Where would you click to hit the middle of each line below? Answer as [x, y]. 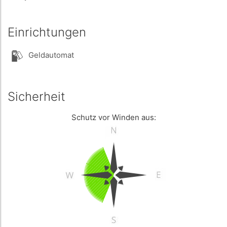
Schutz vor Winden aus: [113, 117]
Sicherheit [36, 96]
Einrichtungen [47, 32]
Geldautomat [50, 55]
